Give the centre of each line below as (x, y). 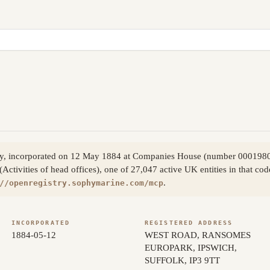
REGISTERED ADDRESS (189, 222)
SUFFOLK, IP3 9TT (182, 260)
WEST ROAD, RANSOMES (197, 235)
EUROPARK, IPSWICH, (190, 247)
